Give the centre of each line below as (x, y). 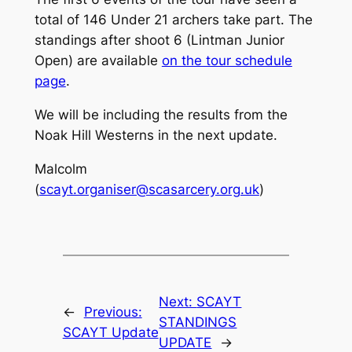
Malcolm (60, 169)
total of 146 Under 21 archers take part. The (173, 20)
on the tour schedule (227, 61)
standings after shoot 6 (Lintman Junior (159, 40)
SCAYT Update (110, 332)
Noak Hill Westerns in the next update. (156, 136)
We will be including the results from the (161, 115)
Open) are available (98, 61)
